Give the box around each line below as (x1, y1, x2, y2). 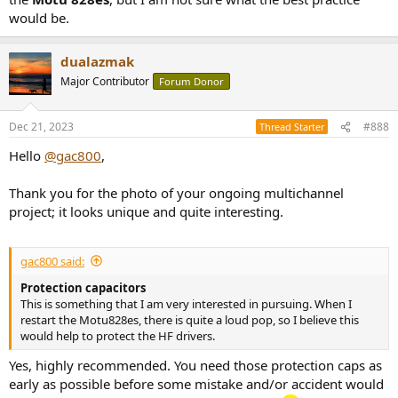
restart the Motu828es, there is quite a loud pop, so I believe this (20, 311, 359, 328)
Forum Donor (159, 74, 224, 88)
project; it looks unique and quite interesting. (9, 203, 283, 221)
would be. (9, 8, 69, 27)
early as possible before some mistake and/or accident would (9, 375, 384, 394)
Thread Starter (259, 120, 324, 134)
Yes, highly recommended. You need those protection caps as (9, 356, 382, 375)
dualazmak (60, 52, 134, 70)
